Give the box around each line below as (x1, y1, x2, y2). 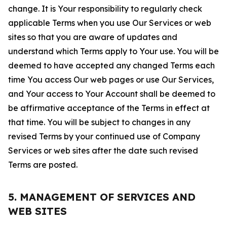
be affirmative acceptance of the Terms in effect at (8, 103, 210, 113)
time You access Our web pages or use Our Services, (8, 74, 214, 85)
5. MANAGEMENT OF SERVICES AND (8, 191, 196, 203)
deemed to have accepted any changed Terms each (8, 60, 215, 70)
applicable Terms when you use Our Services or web (8, 18, 211, 28)
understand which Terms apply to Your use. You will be (8, 46, 219, 56)
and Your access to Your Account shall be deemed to (8, 89, 215, 99)
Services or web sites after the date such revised (8, 145, 198, 156)
